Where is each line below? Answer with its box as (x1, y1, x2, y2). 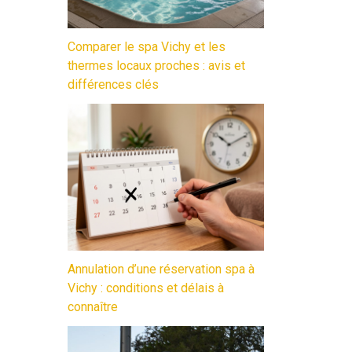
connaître (68, 299, 118, 315)
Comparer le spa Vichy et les (68, 38, 225, 54)
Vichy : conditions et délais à (68, 280, 224, 296)
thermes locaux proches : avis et (68, 57, 245, 73)
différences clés (68, 76, 159, 92)
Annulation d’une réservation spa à (68, 262, 255, 277)
